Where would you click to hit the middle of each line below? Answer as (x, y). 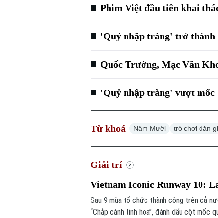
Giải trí (107, 165)
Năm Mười (150, 129)
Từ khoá (108, 129)
